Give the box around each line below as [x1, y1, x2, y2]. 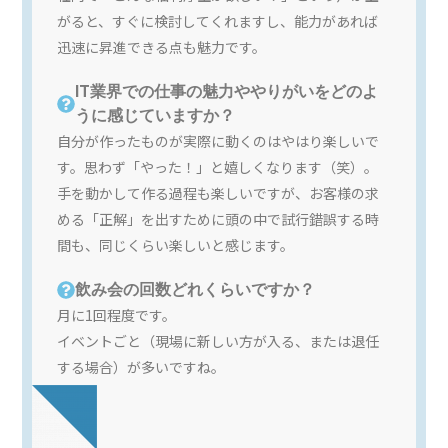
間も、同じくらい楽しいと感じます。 [57, 235, 295, 256]
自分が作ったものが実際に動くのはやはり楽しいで [57, 131, 380, 152]
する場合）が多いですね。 [57, 357, 226, 378]
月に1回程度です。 [57, 305, 177, 326]
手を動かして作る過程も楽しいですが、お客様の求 [57, 183, 380, 204]
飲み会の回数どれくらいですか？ [75, 280, 320, 300]
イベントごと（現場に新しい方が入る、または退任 [57, 331, 380, 352]
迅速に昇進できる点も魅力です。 [57, 37, 267, 58]
